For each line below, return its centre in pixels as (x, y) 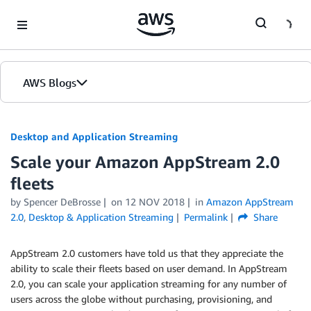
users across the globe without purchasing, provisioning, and (141, 299)
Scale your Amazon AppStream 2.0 (145, 162)
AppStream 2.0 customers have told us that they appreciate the (147, 253)
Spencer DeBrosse (62, 202)
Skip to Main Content (52, 14)
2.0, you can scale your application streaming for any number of (149, 284)
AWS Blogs (50, 83)
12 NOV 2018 (154, 202)
